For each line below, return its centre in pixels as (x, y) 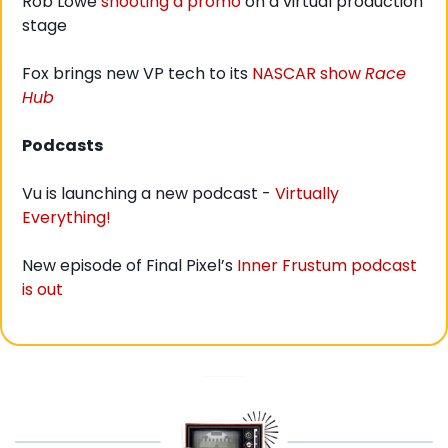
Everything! (66, 217)
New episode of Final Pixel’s (129, 265)
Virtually (307, 193)
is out (42, 289)
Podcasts (62, 145)
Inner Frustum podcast (327, 265)
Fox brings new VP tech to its (137, 73)
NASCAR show (308, 73)
